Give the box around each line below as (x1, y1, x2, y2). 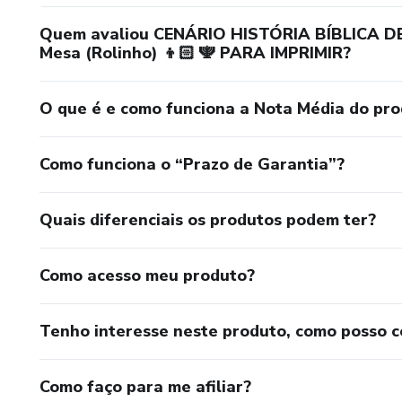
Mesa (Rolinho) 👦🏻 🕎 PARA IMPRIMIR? (39, 41, 351, 64)
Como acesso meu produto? (39, 264, 255, 286)
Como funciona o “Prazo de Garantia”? (39, 153, 345, 175)
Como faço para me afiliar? (39, 375, 251, 398)
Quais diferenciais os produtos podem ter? (39, 208, 376, 231)
